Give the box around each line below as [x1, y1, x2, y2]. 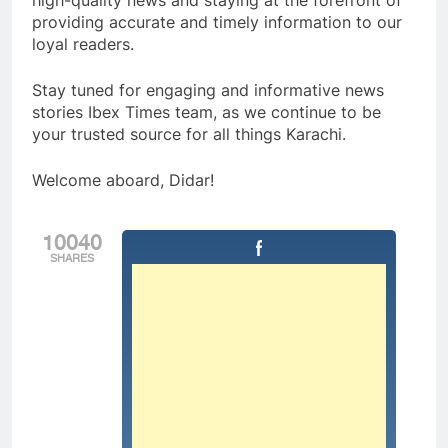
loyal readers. [32, 34, 134, 55]
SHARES [50, 252, 94, 266]
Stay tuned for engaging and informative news [32, 80, 384, 101]
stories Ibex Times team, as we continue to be [32, 102, 381, 123]
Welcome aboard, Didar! [32, 170, 214, 191]
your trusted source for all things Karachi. [32, 124, 346, 145]
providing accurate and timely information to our [32, 12, 402, 33]
